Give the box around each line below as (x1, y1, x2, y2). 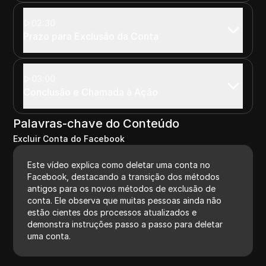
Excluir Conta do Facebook (13, 133, 125, 144)
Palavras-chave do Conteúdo (13, 116, 180, 131)
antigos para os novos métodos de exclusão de (27, 183, 216, 194)
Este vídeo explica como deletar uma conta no (27, 159, 211, 170)
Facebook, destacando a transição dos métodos (27, 171, 220, 182)
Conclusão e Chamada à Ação (23, 85, 159, 98)
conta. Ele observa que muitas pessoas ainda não (27, 195, 222, 205)
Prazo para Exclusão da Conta (23, 30, 159, 42)
